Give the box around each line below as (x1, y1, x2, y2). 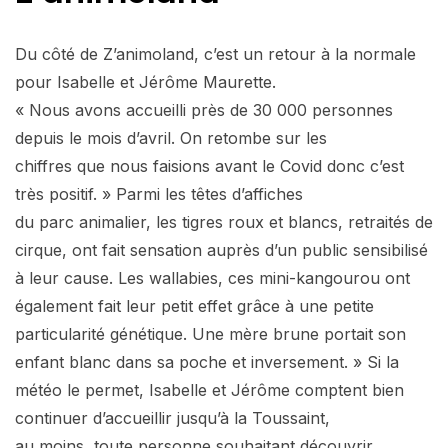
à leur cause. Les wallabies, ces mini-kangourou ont (15, 267, 410, 288)
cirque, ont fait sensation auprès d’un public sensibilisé (15, 239, 428, 260)
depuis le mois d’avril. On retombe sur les (15, 127, 327, 148)
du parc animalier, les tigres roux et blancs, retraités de (15, 211, 433, 232)
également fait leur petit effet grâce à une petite (15, 295, 374, 316)
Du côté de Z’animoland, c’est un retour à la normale (15, 43, 416, 64)
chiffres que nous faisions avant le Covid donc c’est (15, 155, 404, 176)
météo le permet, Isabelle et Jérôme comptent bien (15, 379, 404, 400)
